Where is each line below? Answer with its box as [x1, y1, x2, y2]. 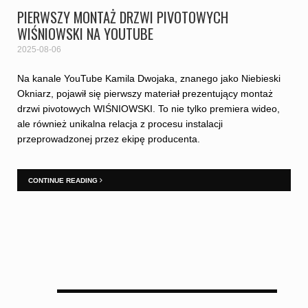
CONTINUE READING [28, 176, 100, 184]
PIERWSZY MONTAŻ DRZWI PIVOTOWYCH [17, 7, 229, 28]
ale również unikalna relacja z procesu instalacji [17, 118, 223, 129]
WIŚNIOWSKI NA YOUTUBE [17, 23, 154, 45]
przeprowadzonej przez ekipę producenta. [17, 133, 201, 144]
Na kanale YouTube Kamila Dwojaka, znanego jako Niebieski [17, 73, 281, 84]
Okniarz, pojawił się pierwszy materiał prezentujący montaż [17, 88, 274, 99]
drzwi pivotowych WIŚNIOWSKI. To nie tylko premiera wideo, [17, 103, 280, 114]
